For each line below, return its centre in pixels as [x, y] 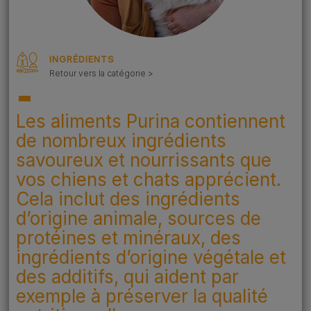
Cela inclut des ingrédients [128, 199]
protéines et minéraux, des [128, 238]
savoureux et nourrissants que [144, 160]
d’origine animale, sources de [138, 218]
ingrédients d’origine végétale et [151, 257]
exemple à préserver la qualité [142, 296]
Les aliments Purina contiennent [151, 121]
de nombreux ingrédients [121, 141]
